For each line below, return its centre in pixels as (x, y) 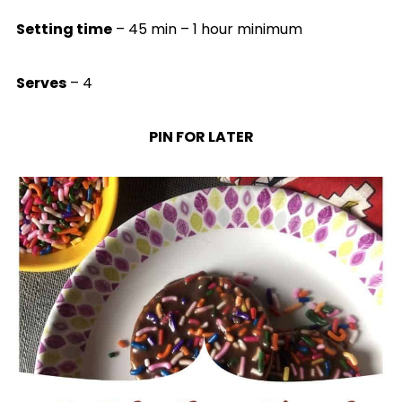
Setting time (64, 29)
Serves (41, 83)
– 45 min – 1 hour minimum (207, 29)
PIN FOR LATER (201, 136)
